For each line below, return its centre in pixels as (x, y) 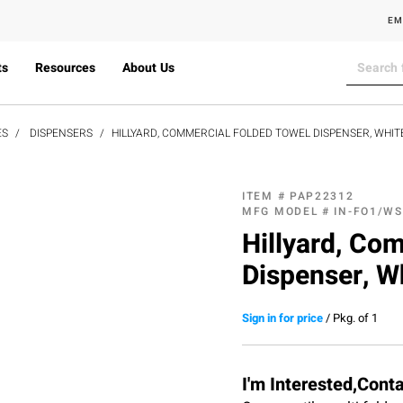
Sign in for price (282, 318)
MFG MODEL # (288, 211)
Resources (65, 68)
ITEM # (266, 196)
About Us (148, 68)
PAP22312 (322, 196)
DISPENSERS (61, 133)
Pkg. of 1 (355, 318)
